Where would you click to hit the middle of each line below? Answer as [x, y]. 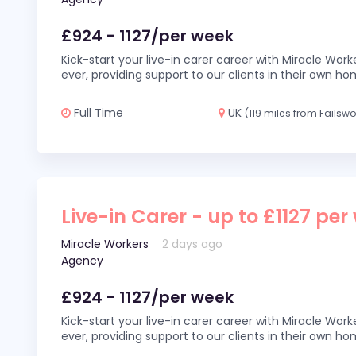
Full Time [97, 113]
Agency [82, 261]
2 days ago [193, 244]
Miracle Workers [105, 244]
